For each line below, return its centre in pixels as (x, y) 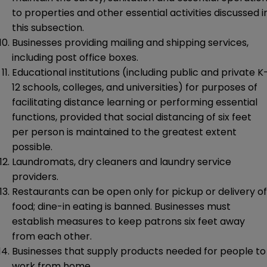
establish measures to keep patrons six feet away (128, 222)
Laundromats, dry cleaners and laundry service (122, 162)
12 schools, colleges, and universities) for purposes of (135, 88)
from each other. (52, 237)
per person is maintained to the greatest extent (124, 132)
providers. (35, 177)
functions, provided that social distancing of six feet (132, 117)
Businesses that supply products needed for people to (139, 252)
